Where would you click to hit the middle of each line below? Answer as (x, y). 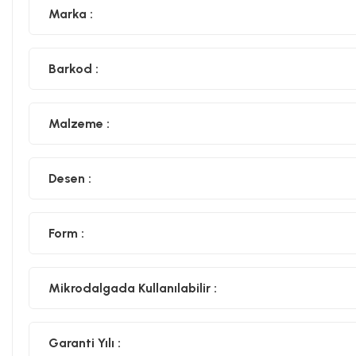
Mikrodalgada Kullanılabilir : (133, 288)
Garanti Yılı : (85, 342)
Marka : (71, 14)
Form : (66, 233)
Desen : (70, 178)
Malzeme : (79, 123)
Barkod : (74, 68)
